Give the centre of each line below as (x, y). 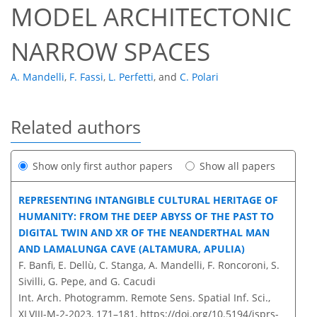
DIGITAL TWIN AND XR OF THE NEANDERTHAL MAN (144, 233)
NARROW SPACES (110, 52)
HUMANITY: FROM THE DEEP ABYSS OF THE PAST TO (146, 217)
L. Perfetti (131, 77)
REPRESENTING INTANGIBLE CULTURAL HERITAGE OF (148, 200)
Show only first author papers (103, 166)
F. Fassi (86, 77)
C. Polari (199, 77)
